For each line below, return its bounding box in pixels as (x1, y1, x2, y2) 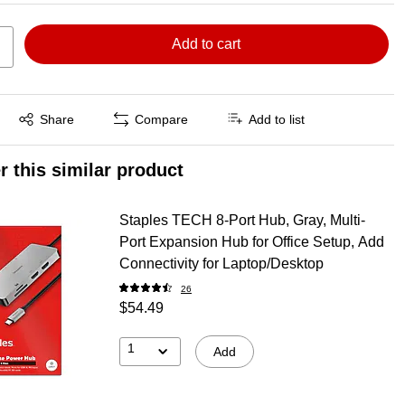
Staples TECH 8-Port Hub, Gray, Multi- (118, 212, 365, 228)
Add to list (249, 112, 306, 127)
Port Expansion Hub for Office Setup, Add (118, 233, 384, 250)
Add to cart (172, 35, 241, 52)
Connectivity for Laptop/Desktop (118, 255, 324, 271)
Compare (135, 112, 189, 127)
